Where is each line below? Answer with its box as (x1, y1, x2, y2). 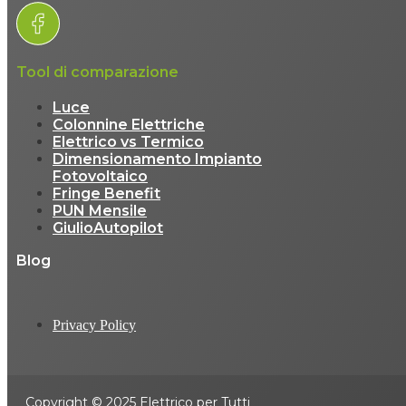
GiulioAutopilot (53, 219, 163, 237)
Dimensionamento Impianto (53, 150, 262, 169)
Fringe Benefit (53, 185, 160, 203)
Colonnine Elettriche (53, 116, 205, 134)
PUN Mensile (53, 202, 147, 220)
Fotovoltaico (53, 168, 148, 186)
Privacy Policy (53, 317, 136, 333)
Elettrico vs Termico (53, 133, 204, 151)
